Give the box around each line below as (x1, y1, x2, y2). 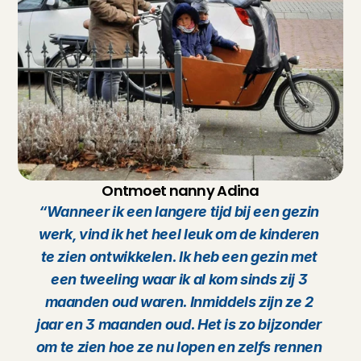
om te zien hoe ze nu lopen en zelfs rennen (35, 338, 322, 355)
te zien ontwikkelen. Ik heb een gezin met (40, 248, 317, 265)
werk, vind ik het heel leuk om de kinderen (39, 226, 320, 243)
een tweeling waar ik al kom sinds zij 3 (51, 271, 308, 288)
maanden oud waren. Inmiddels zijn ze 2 (44, 293, 313, 310)
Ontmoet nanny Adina (102, 180, 259, 201)
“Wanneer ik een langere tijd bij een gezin (39, 203, 320, 220)
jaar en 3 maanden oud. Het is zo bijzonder (36, 316, 322, 333)
